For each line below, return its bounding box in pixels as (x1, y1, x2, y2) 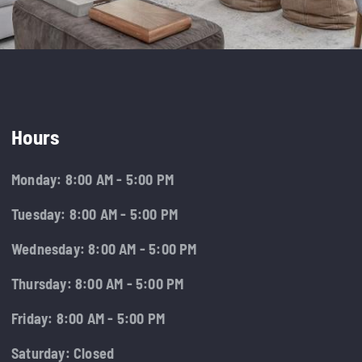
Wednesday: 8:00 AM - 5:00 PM (11, 240, 197, 258)
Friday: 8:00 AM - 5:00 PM (11, 309, 165, 327)
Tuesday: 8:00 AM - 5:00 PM (11, 205, 179, 223)
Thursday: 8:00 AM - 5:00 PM (11, 275, 184, 293)
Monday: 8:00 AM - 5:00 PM (11, 170, 174, 188)
